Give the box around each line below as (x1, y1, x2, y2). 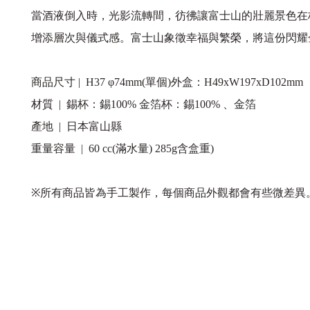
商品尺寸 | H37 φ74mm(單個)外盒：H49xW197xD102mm (31, 76, 303, 88)
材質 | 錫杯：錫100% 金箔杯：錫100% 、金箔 (31, 98, 256, 110)
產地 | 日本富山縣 (31, 120, 122, 132)
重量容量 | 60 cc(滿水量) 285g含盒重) (31, 143, 214, 154)
